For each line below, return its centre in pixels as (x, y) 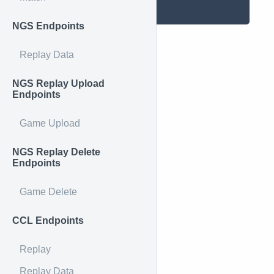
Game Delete (48, 192)
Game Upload (50, 123)
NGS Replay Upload (58, 83)
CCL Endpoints (48, 220)
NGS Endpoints (48, 26)
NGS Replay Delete (56, 152)
